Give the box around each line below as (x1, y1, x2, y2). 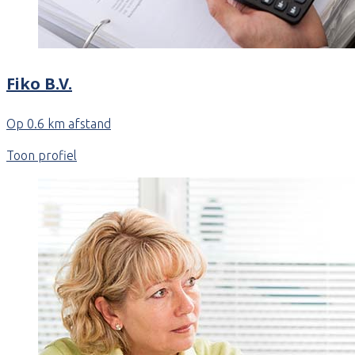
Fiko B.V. (6, 72, 72, 94)
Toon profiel (6, 148, 77, 163)
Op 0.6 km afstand (6, 116, 111, 132)
